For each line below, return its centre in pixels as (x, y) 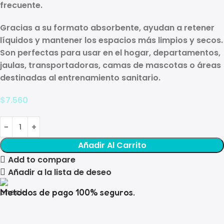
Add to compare (42, 159)
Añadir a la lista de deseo (60, 172)
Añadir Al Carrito (112, 145)
